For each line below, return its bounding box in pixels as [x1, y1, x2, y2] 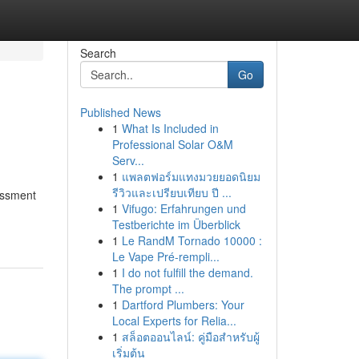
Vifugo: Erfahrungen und [121, 200, 246, 216]
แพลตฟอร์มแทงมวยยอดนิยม [121, 168, 260, 184]
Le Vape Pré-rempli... [111, 248, 220, 264]
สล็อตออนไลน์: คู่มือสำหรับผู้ [121, 329, 260, 345]
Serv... [111, 152, 144, 168]
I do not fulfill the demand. [121, 264, 253, 280]
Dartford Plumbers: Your [121, 296, 244, 313]
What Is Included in [121, 120, 219, 136]
